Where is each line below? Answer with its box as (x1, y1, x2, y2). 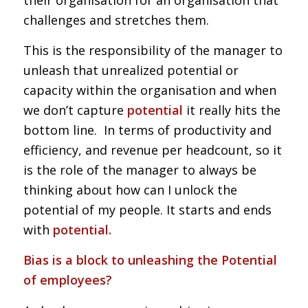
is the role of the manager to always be (23, 161, 256, 178)
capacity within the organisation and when (23, 81, 276, 98)
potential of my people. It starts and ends (23, 201, 272, 218)
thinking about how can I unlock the (23, 181, 237, 198)
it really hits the (182, 101, 280, 118)
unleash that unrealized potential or (23, 61, 239, 78)
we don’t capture (23, 101, 127, 118)
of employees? (23, 272, 112, 289)
